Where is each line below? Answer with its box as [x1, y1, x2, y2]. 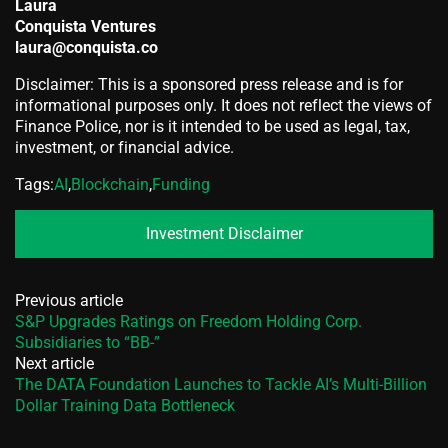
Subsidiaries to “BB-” [15, 332, 160, 352]
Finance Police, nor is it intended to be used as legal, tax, [15, 116, 410, 136]
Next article [15, 353, 94, 373]
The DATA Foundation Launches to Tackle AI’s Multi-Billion [15, 374, 427, 394]
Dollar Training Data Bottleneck [15, 395, 235, 415]
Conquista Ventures [15, 16, 156, 36]
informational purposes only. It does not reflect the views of [15, 95, 432, 115]
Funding [152, 174, 210, 194]
